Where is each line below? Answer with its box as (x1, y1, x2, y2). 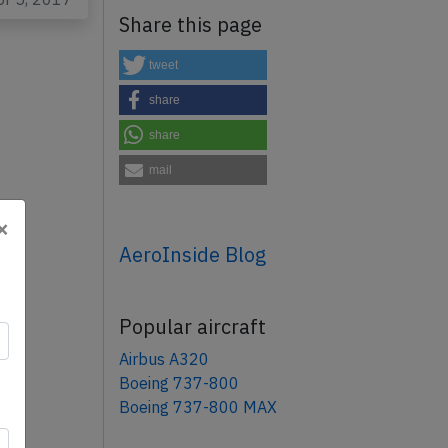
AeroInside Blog (118, 241, 266, 269)
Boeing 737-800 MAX (118, 397, 277, 418)
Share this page (118, 11, 262, 39)
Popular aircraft (118, 313, 266, 341)
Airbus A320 (118, 349, 209, 370)
